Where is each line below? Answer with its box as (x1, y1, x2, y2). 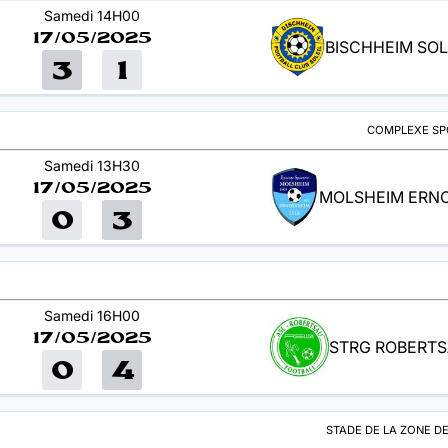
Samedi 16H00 (44, 306, 140, 324)
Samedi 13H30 (44, 156, 140, 174)
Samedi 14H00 (44, 6, 140, 24)
